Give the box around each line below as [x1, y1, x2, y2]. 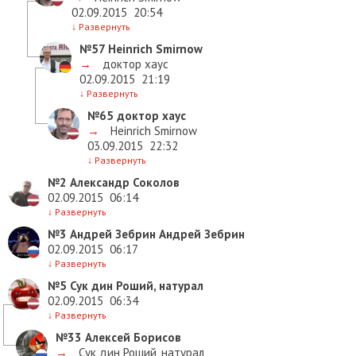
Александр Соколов [67, 175, 180, 191]
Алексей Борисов [82, 330, 181, 346]
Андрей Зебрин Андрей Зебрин [67, 226, 245, 242]
